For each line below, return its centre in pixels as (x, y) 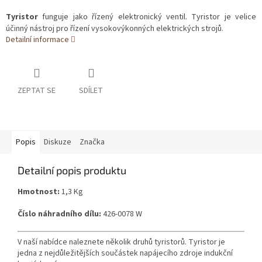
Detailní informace (37, 40)
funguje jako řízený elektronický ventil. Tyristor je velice (147, 17)
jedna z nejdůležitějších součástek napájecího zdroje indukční (125, 254)
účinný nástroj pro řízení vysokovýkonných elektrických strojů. (115, 29)
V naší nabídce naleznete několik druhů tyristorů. (102, 242)
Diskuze (58, 142)
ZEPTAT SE (37, 91)
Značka (92, 142)
